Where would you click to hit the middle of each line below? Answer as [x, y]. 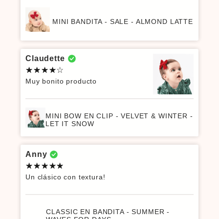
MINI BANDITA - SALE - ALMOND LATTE [123, 22]
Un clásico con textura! [66, 177]
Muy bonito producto [61, 81]
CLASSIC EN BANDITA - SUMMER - [108, 211]
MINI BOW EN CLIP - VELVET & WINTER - [119, 116]
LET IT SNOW [70, 123]
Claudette [45, 59]
